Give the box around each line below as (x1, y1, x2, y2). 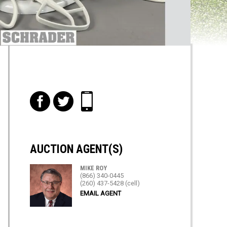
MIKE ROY (80, 164, 107, 172)
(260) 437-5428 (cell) (80, 179, 140, 187)
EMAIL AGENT (80, 190, 122, 198)
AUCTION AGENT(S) (30, 142, 123, 157)
